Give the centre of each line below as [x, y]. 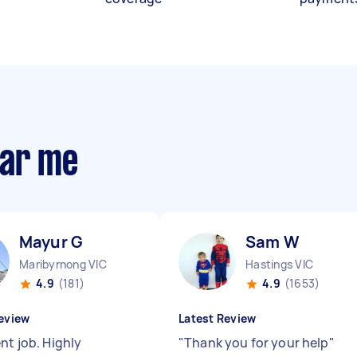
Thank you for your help [257, 343]
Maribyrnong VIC [63, 264]
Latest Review [218, 318]
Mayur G [51, 242]
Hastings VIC [279, 264]
